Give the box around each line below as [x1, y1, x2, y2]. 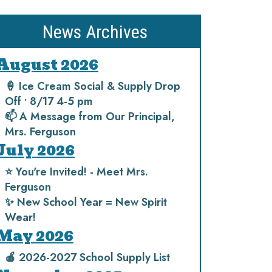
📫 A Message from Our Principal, [5, 109, 175, 124]
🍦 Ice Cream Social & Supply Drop [5, 78, 180, 94]
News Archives [42, 21, 148, 42]
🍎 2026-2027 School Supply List [5, 250, 170, 265]
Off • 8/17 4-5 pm [5, 93, 93, 109]
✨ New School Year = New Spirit [5, 194, 167, 210]
